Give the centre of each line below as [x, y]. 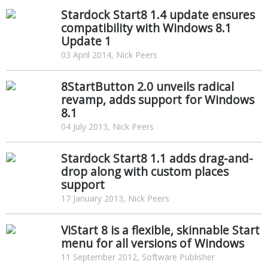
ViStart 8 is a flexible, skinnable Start [160, 230]
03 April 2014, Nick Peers [109, 54]
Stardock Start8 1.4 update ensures [158, 14]
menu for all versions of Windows [153, 243]
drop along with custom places [145, 171]
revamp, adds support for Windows [158, 99]
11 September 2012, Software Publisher [138, 257]
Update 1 [86, 41]
